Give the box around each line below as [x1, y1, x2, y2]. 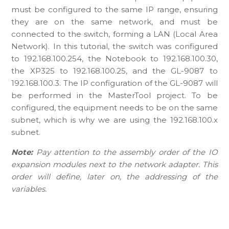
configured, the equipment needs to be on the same [11, 102, 218, 112]
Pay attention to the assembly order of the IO [33, 147, 218, 157]
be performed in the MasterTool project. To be [11, 90, 218, 100]
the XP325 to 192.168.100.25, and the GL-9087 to [11, 65, 218, 76]
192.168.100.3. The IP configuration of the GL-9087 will [11, 78, 218, 88]
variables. [11, 184, 47, 194]
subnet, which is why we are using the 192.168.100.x [11, 114, 218, 125]
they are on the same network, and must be [11, 16, 218, 27]
